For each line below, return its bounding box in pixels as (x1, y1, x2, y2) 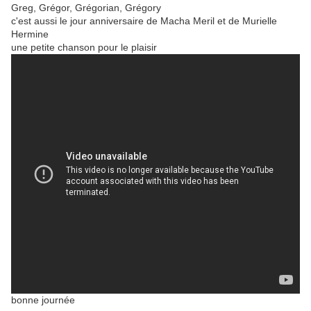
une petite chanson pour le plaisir (11, 42, 157, 53)
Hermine (11, 28, 49, 40)
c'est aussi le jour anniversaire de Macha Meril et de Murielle (11, 15, 277, 27)
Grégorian (75, 2, 119, 14)
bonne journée (11, 294, 75, 306)
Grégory (125, 2, 161, 14)
